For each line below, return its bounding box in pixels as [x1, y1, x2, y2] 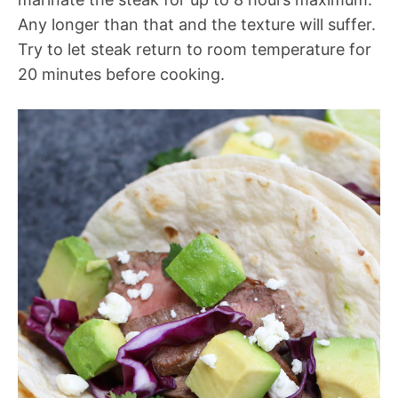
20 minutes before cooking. [18, 65, 225, 84]
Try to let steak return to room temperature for [18, 40, 371, 60]
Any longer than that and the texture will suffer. [18, 15, 376, 35]
